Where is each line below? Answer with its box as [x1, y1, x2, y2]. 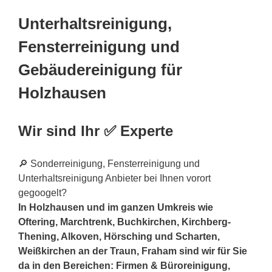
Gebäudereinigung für [18, 61, 182, 79]
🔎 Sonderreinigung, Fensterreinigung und [18, 158, 200, 169]
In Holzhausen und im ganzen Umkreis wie [18, 202, 213, 212]
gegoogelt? [18, 187, 67, 198]
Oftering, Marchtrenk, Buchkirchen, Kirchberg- [18, 216, 231, 227]
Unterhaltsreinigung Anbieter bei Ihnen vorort [18, 172, 211, 183]
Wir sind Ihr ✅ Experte [18, 122, 173, 139]
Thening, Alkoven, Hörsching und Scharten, [18, 231, 220, 242]
